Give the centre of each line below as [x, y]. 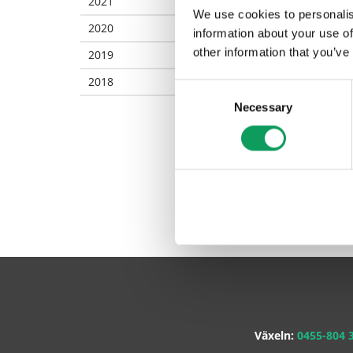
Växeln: [276, 335]
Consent [196, 88]
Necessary [263, 107]
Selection [198, 107]
